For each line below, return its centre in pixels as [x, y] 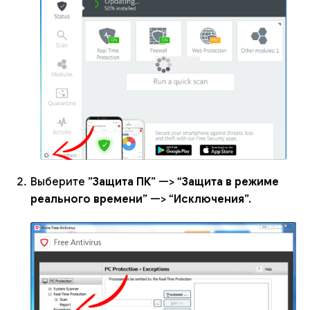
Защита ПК [122, 182]
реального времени [86, 200]
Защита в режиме [230, 182]
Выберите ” [62, 182]
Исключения [209, 200]
